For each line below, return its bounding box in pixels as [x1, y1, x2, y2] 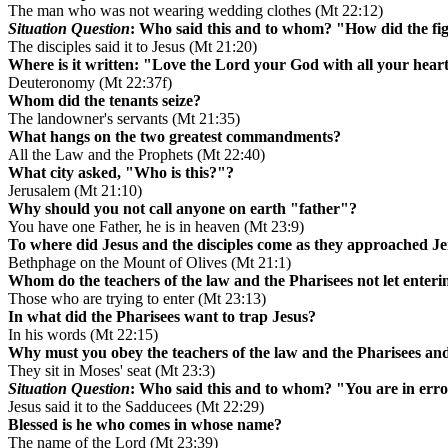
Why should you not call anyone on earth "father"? [8, 200, 357, 218]
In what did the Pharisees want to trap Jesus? [8, 308, 316, 326]
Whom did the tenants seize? [8, 92, 201, 110]
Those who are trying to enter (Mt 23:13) [8, 290, 266, 308]
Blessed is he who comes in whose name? [8, 416, 282, 434]
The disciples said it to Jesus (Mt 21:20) [8, 38, 257, 56]
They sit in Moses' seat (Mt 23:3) [8, 362, 215, 380]
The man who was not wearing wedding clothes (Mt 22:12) [8, 2, 383, 20]
